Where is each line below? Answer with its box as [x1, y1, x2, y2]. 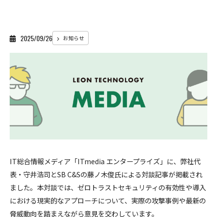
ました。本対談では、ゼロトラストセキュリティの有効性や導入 [10, 182, 206, 192]
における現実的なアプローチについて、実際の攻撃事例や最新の [10, 195, 206, 205]
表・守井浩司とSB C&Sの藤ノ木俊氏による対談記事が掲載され [10, 169, 202, 179]
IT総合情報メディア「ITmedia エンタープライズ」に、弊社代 [10, 156, 201, 166]
